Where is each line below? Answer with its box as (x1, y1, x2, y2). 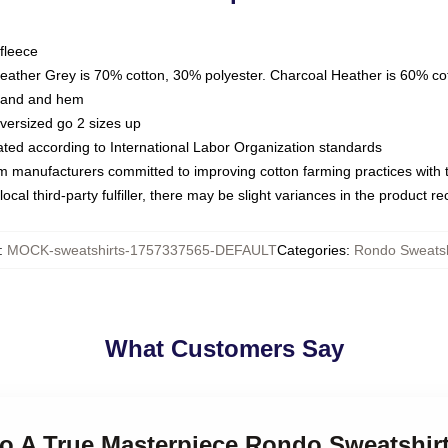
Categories (277, 242, 346, 258)
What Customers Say (104, 335, 344, 362)
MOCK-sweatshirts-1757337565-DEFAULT (7, 242, 277, 258)
